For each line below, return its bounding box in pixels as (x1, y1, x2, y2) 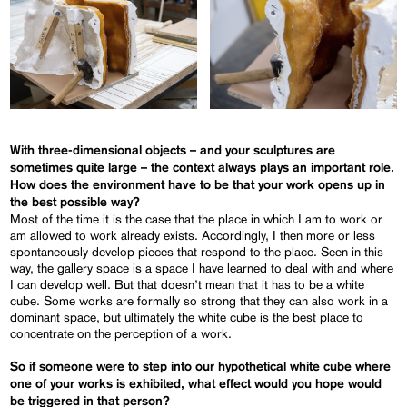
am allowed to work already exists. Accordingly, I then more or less (10, 228, 376, 243)
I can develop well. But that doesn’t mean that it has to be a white (10, 277, 365, 293)
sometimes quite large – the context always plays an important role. (10, 162, 395, 175)
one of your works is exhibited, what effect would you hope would (10, 378, 382, 392)
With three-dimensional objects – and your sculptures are (10, 144, 336, 158)
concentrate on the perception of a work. (10, 326, 233, 342)
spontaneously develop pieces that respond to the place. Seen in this (10, 244, 384, 260)
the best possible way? (10, 196, 141, 210)
